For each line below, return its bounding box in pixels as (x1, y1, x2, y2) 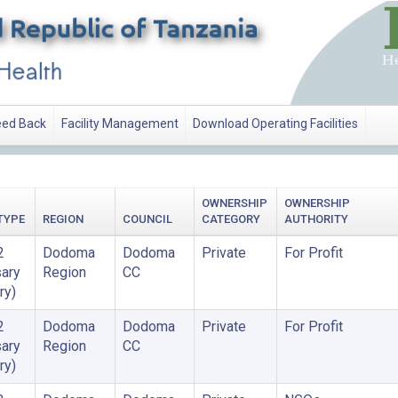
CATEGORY (201, 212, 260, 226)
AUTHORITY (283, 212, 348, 226)
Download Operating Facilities (193, 116, 359, 131)
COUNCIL (122, 212, 172, 226)
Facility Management (60, 116, 179, 131)
